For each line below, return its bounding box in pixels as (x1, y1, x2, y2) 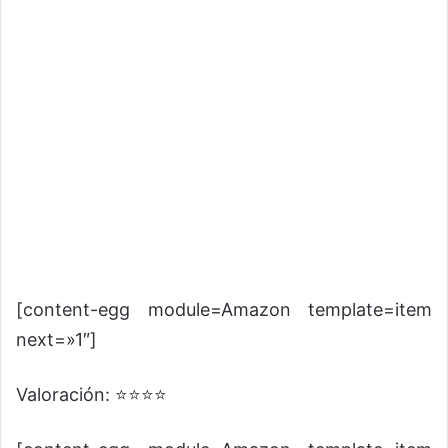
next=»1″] (16, 328, 97, 350)
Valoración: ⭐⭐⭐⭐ (16, 383, 167, 405)
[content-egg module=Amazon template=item (16, 298, 432, 320)
